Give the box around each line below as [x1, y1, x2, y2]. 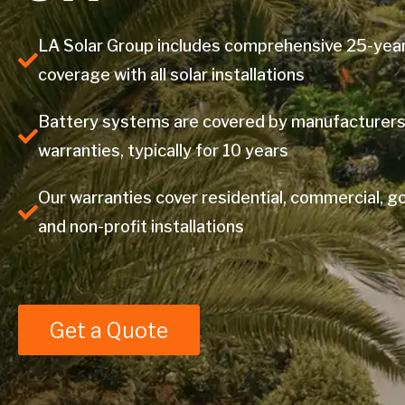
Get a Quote [50, 318, 168, 344]
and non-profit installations [38, 217, 244, 236]
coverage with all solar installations [38, 65, 305, 84]
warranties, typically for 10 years [38, 141, 288, 160]
